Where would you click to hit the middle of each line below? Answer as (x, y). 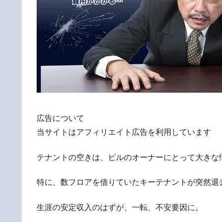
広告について (60, 118)
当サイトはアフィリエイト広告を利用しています (124, 132)
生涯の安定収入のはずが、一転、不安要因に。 (120, 207)
